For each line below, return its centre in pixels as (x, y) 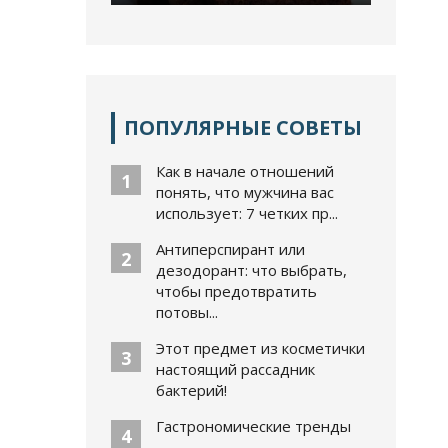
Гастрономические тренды (253, 426)
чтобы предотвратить (236, 291)
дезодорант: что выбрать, (251, 270)
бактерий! (191, 390)
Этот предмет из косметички (260, 348)
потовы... (187, 312)
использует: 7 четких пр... (247, 213)
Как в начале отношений (245, 171)
